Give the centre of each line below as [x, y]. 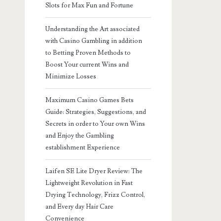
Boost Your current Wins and [87, 64]
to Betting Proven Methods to [88, 53]
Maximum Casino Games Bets [90, 100]
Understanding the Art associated [93, 29]
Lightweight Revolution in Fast [89, 183]
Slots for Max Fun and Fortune [90, 5]
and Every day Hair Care [80, 206]
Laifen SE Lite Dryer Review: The [94, 171]
